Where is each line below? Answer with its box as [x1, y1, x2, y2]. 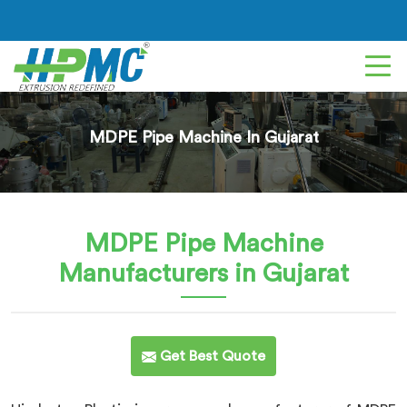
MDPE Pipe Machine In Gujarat [88, 129, 319, 145]
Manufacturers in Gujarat [58, 261, 349, 286]
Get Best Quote [156, 349, 265, 363]
